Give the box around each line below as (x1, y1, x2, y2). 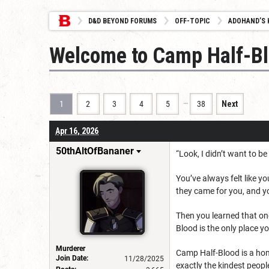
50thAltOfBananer (56, 145, 134, 157)
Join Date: (56, 253, 88, 262)
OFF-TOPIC (175, 17, 210, 25)
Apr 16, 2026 (55, 125, 98, 136)
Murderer (56, 244, 85, 253)
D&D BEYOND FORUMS (88, 17, 157, 25)
